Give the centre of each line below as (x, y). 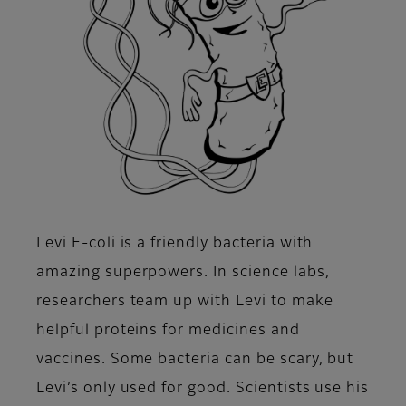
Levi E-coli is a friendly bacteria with (175, 244)
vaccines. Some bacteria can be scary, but (195, 360)
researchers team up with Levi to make (185, 302)
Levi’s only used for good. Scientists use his (203, 389)
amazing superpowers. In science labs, (183, 273)
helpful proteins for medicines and (168, 331)
